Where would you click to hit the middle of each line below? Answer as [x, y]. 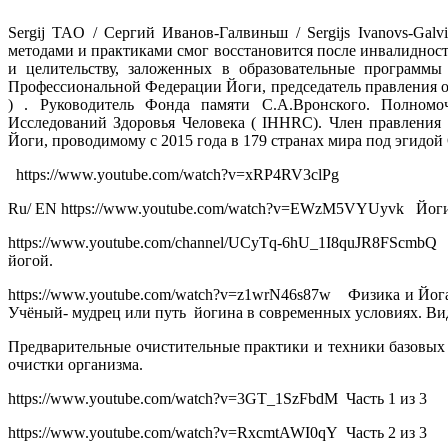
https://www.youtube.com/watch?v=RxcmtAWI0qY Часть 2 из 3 [217, 433]
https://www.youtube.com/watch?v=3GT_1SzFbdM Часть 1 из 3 [217, 399]
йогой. [30, 261]
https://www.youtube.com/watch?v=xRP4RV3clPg [177, 175]
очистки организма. [75, 365]
